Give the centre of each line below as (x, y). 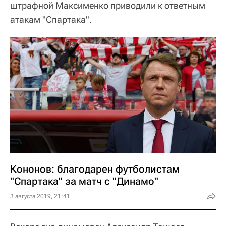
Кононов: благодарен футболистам (95, 169)
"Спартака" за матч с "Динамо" (84, 181)
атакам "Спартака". (51, 20)
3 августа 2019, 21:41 (40, 196)
